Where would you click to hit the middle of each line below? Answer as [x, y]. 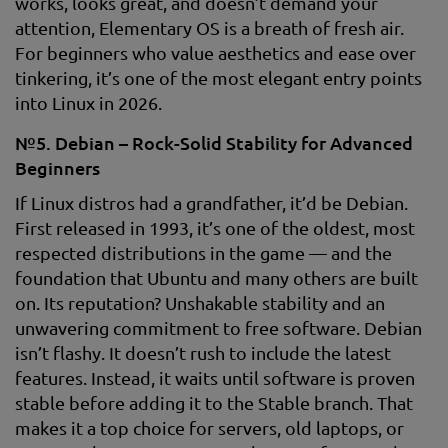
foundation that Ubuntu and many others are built [216, 277]
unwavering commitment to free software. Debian [218, 327]
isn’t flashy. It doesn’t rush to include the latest [203, 352]
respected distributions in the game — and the [203, 252]
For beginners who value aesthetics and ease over [215, 52]
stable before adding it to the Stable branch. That [214, 402]
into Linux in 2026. [88, 102]
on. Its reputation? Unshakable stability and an [200, 302]
